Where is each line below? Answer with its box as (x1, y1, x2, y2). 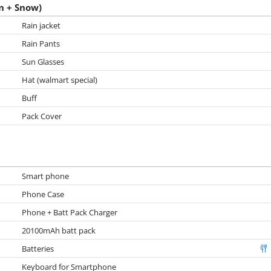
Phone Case (22, 188, 65, 200)
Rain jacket (22, 19, 61, 31)
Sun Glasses (22, 56, 65, 67)
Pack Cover (22, 110, 62, 122)
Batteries (22, 243, 54, 254)
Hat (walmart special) (22, 74, 98, 85)
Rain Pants (22, 38, 60, 49)
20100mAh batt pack (22, 224, 96, 236)
